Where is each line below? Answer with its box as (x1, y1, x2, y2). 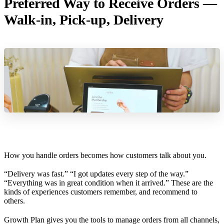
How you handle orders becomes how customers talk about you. (4, 151, 206, 160)
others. (4, 196, 25, 205)
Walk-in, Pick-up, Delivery (4, 11, 163, 27)
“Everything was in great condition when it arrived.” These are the (4, 178, 213, 187)
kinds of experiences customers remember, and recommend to (4, 187, 197, 196)
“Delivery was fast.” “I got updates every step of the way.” (4, 169, 188, 178)
